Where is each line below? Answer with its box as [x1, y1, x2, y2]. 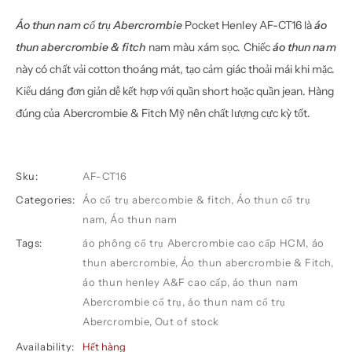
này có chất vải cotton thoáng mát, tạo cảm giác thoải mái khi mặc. [16, 61, 335, 76]
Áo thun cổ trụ [236, 192, 311, 206]
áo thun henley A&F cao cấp [82, 275, 227, 288]
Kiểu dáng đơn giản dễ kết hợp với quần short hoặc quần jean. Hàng [16, 83, 334, 98]
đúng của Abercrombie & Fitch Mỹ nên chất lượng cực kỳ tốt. [16, 105, 311, 120]
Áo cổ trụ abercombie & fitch [82, 192, 231, 206]
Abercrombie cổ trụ [82, 295, 182, 308]
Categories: [16, 192, 75, 206]
